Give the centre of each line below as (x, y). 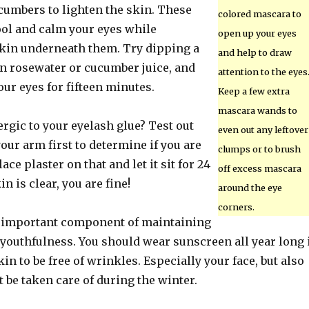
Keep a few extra (253, 91)
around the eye (250, 188)
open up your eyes (257, 33)
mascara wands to (257, 110)
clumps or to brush (259, 149)
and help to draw (255, 52)
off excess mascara (259, 168)
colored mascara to (259, 14)
